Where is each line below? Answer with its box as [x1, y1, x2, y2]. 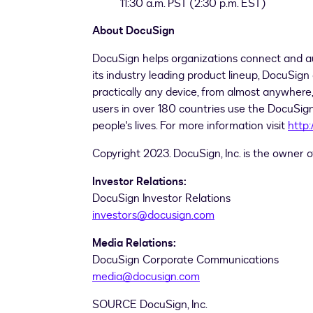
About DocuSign [92, 23, 175, 39]
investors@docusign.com [92, 208, 214, 224]
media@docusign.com [92, 269, 200, 285]
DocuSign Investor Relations [92, 191, 231, 207]
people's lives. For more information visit [92, 118, 288, 134]
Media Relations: [92, 235, 176, 252]
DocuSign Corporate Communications [92, 252, 279, 268]
